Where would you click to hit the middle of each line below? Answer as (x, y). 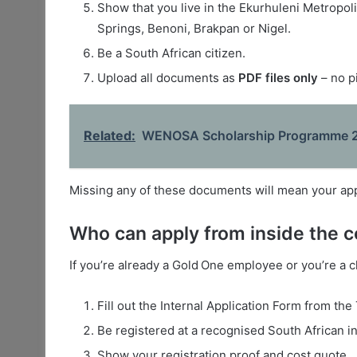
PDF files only (278, 77)
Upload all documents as (168, 77)
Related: (110, 135)
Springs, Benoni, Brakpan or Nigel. (194, 28)
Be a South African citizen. (171, 53)
